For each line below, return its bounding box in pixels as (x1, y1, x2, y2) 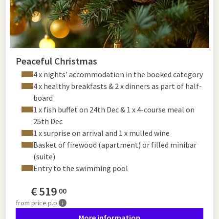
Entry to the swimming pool (33, 163, 128, 173)
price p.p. (31, 198, 59, 207)
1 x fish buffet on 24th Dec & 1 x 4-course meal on (33, 104, 195, 114)
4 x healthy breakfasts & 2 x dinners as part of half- (33, 81, 202, 91)
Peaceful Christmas (16, 54, 97, 67)
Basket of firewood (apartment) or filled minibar (33, 139, 197, 150)
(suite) (33, 151, 55, 161)
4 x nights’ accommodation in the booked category (33, 69, 203, 79)
